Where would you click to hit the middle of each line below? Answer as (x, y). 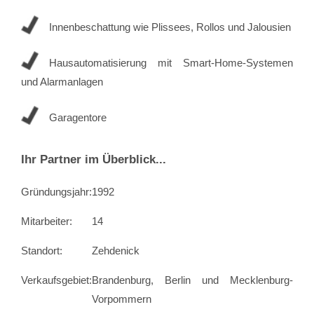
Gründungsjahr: (56, 191)
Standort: (42, 250)
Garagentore (78, 117)
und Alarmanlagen (62, 81)
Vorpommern (122, 299)
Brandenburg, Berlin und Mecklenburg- (192, 280)
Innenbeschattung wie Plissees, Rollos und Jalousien (170, 27)
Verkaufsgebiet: (56, 280)
